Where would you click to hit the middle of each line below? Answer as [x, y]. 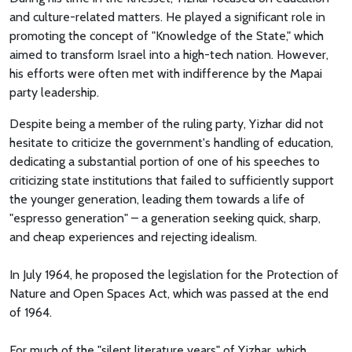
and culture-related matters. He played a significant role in [167, 17]
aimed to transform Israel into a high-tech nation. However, [169, 55]
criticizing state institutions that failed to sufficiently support [172, 181]
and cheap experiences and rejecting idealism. [133, 237]
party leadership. [54, 93]
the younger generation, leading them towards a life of [157, 200]
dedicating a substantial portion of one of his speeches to [165, 162]
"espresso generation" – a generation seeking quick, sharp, [165, 218]
